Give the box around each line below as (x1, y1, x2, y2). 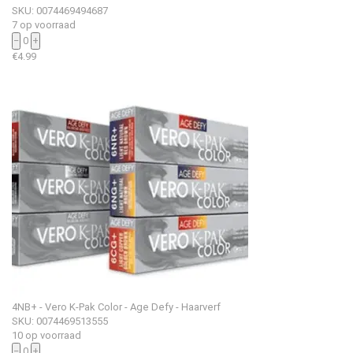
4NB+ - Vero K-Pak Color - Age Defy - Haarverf (12, 300, 221, 313)
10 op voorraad (12, 329, 81, 341)
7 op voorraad (12, 18, 76, 31)
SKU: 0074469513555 (12, 314, 108, 327)
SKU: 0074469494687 (12, 4, 108, 17)
